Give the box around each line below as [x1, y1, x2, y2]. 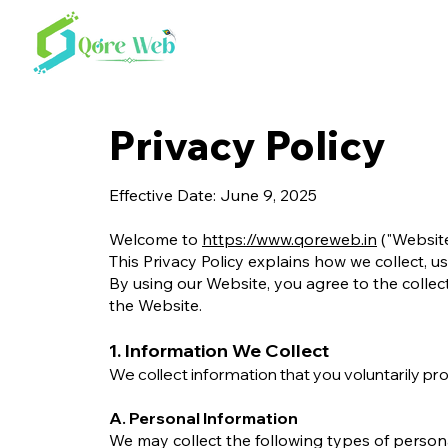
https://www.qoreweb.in [202, 229, 377, 249]
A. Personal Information [109, 408, 298, 428]
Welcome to [109, 229, 202, 249]
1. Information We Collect [109, 339, 329, 362]
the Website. [109, 295, 202, 315]
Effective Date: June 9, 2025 [109, 185, 317, 205]
